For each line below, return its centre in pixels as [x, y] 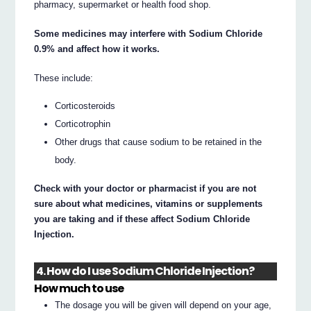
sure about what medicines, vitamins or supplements [149, 203]
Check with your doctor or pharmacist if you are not [145, 188]
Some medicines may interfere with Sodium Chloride [149, 33]
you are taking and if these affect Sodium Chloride [142, 219]
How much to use [79, 289]
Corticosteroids [85, 106]
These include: [64, 78]
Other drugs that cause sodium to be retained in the [159, 142]
